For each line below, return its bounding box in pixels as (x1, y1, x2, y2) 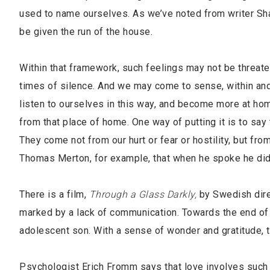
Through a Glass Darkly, (89, 189, 196, 200)
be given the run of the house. (19, 26, 152, 37)
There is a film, (19, 189, 89, 200)
